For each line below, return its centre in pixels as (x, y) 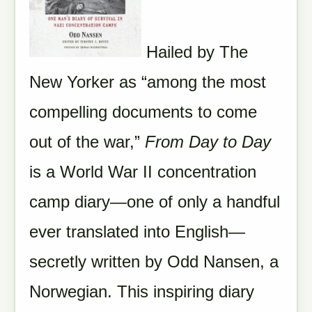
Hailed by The (195, 52)
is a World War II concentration (143, 172)
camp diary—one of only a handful (155, 202)
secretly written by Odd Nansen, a (154, 262)
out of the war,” (87, 142)
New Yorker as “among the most (148, 82)
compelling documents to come (143, 112)
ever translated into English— (137, 232)
